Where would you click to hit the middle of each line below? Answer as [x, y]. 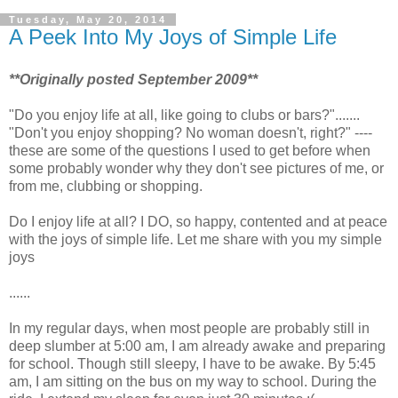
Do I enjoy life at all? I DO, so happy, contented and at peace [198, 221]
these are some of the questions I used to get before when [190, 150]
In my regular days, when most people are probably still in [189, 328]
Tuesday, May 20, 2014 [88, 20]
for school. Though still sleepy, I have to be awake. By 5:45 [192, 363]
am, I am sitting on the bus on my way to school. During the [193, 381]
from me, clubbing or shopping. [107, 186]
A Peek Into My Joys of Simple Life [173, 37]
